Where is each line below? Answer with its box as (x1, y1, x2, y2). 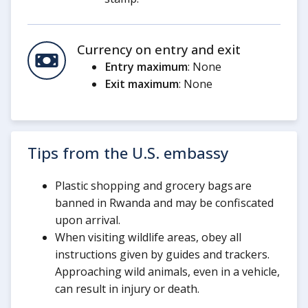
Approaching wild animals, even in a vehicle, (55, 263, 280, 279)
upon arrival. (55, 212, 122, 228)
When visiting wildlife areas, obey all (55, 229, 241, 245)
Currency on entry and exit (77, 41, 241, 58)
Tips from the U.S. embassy (27, 142, 229, 164)
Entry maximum (104, 58, 188, 74)
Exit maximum (104, 76, 179, 91)
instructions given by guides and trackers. (55, 246, 269, 262)
